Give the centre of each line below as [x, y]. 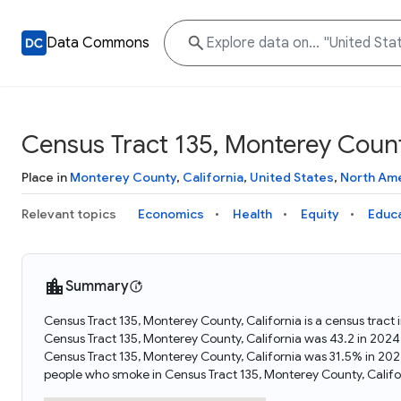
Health [252, 214]
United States [292, 177]
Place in [46, 177]
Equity [320, 214]
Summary [97, 286]
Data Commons [98, 43]
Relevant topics [69, 214]
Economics [171, 214]
